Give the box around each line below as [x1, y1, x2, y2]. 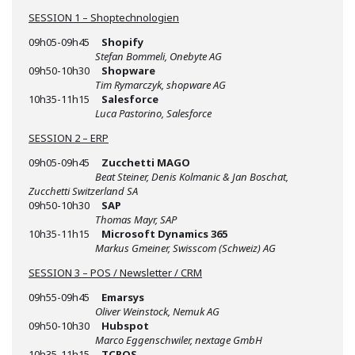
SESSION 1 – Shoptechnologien [29, 10, 179, 25]
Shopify [101, 35, 143, 49]
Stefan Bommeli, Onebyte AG [95, 49, 222, 63]
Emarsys [101, 290, 144, 304]
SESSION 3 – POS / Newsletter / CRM [29, 265, 202, 280]
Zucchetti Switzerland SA [29, 184, 138, 198]
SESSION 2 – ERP [29, 131, 109, 145]
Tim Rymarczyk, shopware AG [95, 78, 226, 92]
